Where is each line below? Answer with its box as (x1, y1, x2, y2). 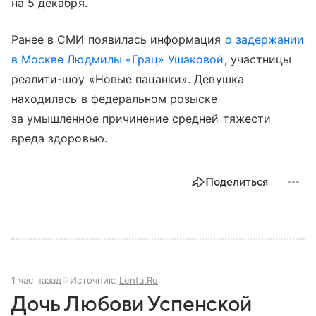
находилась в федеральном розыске (11, 91, 218, 106)
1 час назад (11, 274, 61, 286)
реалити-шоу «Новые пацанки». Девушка (11, 71, 244, 86)
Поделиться (205, 175, 268, 188)
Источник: (70, 274, 119, 286)
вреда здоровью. (11, 130, 107, 145)
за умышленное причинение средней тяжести (11, 111, 271, 126)
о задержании (224, 32, 305, 47)
